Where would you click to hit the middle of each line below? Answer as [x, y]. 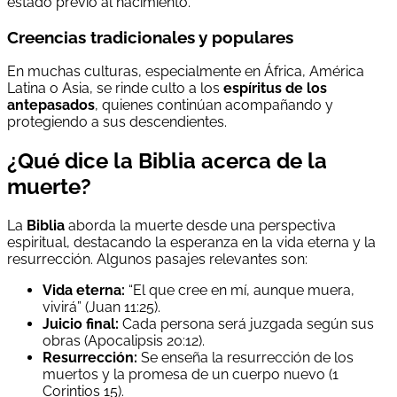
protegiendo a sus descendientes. [117, 122]
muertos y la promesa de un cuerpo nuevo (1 [191, 375]
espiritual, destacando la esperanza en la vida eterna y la [191, 243]
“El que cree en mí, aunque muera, [240, 291]
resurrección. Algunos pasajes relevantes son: [157, 260]
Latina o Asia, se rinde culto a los [115, 89]
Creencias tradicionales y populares [150, 37]
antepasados [51, 105]
